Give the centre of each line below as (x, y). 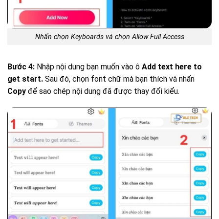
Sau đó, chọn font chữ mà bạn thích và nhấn (119, 79)
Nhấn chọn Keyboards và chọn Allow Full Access (109, 37)
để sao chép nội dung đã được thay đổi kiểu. (103, 91)
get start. (25, 79)
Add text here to (172, 67)
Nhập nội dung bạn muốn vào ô (88, 67)
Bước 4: (21, 67)
